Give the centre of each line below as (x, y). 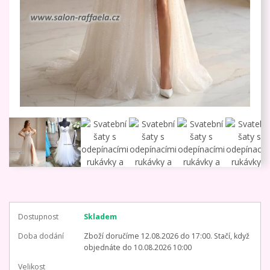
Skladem (100, 216)
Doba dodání (41, 236)
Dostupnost (38, 216)
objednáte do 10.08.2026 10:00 (137, 247)
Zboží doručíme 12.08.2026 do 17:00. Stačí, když (166, 236)
